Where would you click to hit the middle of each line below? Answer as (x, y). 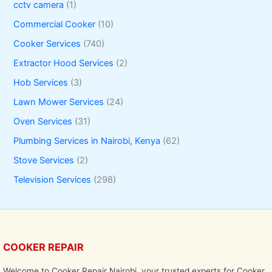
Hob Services (41, 83)
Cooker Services (47, 44)
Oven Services (43, 121)
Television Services (53, 179)
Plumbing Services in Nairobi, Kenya (87, 141)
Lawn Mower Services (59, 102)
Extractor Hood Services (64, 63)
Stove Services (44, 160)
